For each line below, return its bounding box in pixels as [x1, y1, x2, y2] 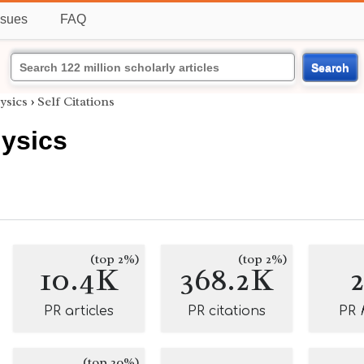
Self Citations [37, 93, 115, 110]
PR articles [44, 304, 114, 318]
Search [310, 60, 349, 74]
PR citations [188, 304, 266, 318]
